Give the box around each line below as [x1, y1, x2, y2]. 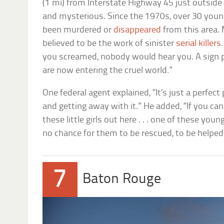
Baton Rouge [82, 172, 161, 187]
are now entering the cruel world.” [42, 66, 173, 76]
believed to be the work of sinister [42, 39, 176, 49]
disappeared [113, 25, 161, 35]
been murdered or [42, 25, 114, 35]
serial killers [176, 39, 221, 49]
